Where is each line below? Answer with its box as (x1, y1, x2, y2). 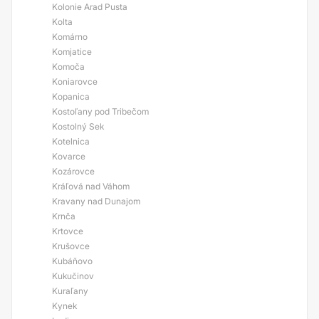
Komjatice (52, 46, 92, 57)
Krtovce (52, 226, 83, 236)
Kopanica (52, 91, 90, 102)
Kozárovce (52, 166, 95, 177)
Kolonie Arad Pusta (52, 1, 127, 12)
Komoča (52, 61, 85, 72)
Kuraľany (52, 286, 88, 296)
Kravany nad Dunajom (52, 196, 140, 206)
